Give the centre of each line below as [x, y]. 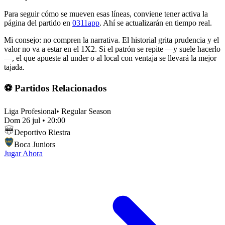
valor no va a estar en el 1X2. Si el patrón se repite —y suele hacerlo [112, 49]
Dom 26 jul [22, 120]
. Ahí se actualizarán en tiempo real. [156, 23]
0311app [86, 23]
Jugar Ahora [23, 153]
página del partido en [38, 23]
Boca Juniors [35, 144]
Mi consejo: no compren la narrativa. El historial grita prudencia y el [111, 40]
